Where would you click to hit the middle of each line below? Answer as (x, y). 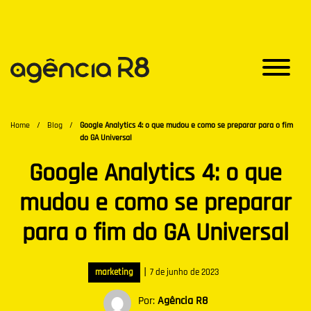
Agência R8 (183, 301)
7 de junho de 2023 (185, 272)
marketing (114, 272)
